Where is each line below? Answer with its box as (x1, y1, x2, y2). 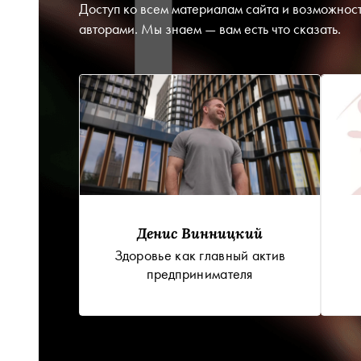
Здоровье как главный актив (114, 246, 286, 265)
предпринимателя (147, 264, 253, 284)
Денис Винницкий (137, 223, 263, 243)
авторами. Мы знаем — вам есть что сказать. (79, 19, 341, 38)
